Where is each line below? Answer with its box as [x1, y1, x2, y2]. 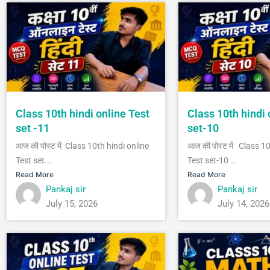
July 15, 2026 [46, 198, 98, 209]
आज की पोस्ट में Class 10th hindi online [16, 140, 149, 151]
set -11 [16, 121, 49, 134]
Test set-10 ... [187, 155, 237, 165]
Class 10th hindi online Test [16, 107, 149, 120]
